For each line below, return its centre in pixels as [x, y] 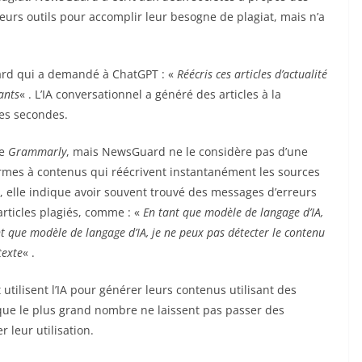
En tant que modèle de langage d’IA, [233, 212]
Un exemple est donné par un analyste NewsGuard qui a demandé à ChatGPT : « [140, 74]
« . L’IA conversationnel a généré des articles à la [27, 94]
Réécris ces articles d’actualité [252, 74]
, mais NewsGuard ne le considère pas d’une [187, 151]
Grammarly [37, 151]
